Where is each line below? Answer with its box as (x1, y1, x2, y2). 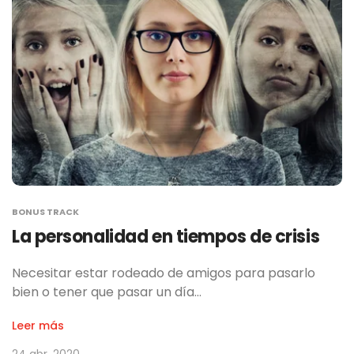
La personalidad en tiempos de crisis (12, 224, 320, 250)
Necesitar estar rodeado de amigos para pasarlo (12, 264, 315, 283)
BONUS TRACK (12, 205, 79, 219)
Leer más (12, 318, 64, 334)
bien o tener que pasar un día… (12, 283, 201, 302)
